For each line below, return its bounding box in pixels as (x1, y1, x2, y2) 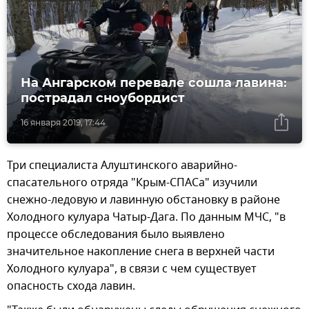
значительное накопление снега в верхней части (7, 243, 275, 261)
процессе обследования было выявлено (7, 226, 225, 243)
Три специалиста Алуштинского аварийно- (7, 157, 237, 175)
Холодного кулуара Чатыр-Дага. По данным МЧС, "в (7, 209, 286, 226)
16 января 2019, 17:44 (21, 117, 106, 128)
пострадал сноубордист (21, 90, 185, 106)
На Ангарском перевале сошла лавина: (21, 75, 287, 91)
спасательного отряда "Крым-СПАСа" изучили (7, 175, 257, 192)
